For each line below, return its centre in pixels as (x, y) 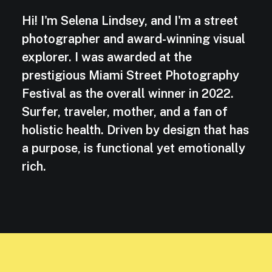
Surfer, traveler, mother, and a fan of (125, 112)
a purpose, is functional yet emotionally (134, 148)
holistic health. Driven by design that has (135, 130)
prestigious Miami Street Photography (131, 76)
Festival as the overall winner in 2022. (128, 94)
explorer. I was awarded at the (107, 57)
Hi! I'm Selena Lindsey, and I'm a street (130, 21)
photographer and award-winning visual (134, 39)
